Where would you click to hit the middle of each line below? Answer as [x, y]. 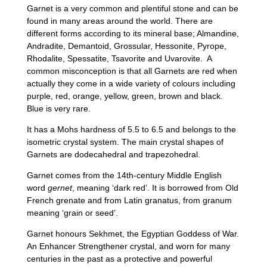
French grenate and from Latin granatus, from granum [129, 200]
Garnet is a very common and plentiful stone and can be [132, 8]
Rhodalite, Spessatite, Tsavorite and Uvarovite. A [119, 58]
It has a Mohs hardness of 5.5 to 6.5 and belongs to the [131, 129]
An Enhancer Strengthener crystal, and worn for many [128, 246]
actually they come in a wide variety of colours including [131, 83]
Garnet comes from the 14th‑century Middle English [124, 175]
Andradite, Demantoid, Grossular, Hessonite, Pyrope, [126, 46]
